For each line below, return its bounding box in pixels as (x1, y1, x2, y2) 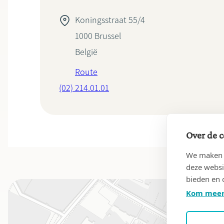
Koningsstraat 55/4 (75, 14, 145, 25)
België (75, 46, 97, 57)
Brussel (94, 30, 121, 41)
